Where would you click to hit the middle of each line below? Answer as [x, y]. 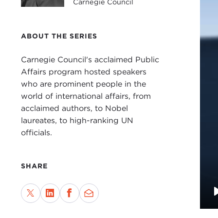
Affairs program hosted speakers [83, 72]
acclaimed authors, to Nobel [74, 109]
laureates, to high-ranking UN [77, 121]
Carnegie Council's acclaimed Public [90, 60]
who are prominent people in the [83, 84]
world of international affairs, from [86, 96]
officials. [36, 133]
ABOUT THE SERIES [59, 36]
